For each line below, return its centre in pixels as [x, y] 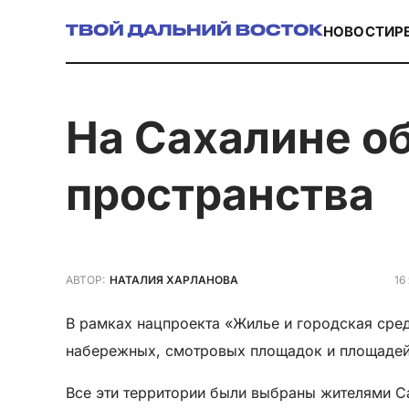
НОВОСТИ [359, 31]
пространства [220, 194]
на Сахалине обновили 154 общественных [82, 137]
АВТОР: [85, 280]
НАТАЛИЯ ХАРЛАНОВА [174, 280]
